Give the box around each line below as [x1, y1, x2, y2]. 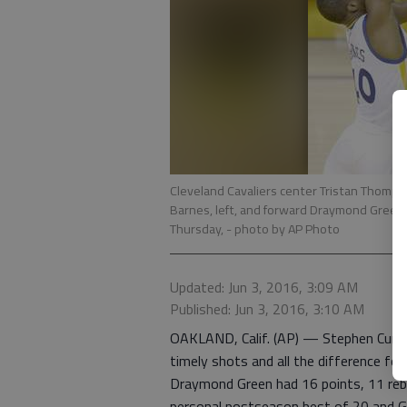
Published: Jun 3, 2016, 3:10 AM [170, 298, 364, 320]
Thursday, [170, 219, 226, 239]
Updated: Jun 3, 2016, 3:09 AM [170, 276, 358, 298]
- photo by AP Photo [226, 219, 340, 239]
